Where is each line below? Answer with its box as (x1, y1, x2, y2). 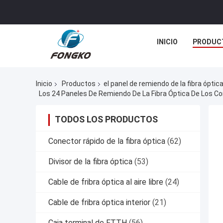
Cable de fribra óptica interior (48, 197, 150, 207)
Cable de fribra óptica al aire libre (48, 177, 163, 187)
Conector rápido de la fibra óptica (48, 136, 165, 146)
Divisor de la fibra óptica (48, 156, 132, 166)
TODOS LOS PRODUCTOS (55, 113, 158, 124)
